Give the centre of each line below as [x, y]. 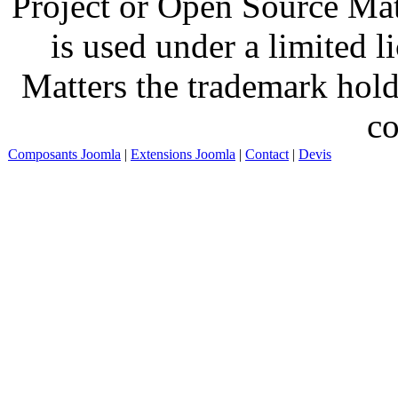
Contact [267, 154]
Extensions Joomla [183, 154]
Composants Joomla [64, 154]
